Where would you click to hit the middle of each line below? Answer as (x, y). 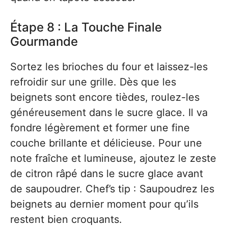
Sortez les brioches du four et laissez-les (109, 67)
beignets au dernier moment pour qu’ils (104, 204)
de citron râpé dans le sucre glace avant (107, 174)
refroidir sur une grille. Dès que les (93, 82)
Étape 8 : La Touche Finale (86, 27)
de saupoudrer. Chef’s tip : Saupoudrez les (112, 189)
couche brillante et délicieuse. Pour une (106, 143)
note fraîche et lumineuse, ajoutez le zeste (113, 158)
